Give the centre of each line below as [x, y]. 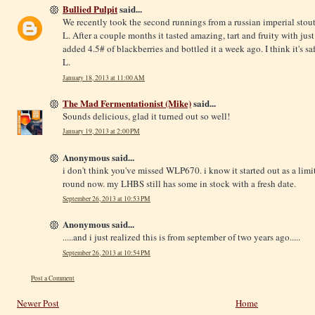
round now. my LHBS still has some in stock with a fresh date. [179, 183]
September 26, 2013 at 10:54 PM [107, 253]
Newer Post [38, 303]
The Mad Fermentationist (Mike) [127, 103]
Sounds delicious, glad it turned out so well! [146, 116]
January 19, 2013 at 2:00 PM [101, 131]
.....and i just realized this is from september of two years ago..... [181, 237]
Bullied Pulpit [90, 9]
